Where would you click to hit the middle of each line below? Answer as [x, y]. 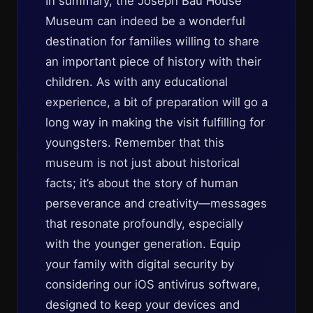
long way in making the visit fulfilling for [155, 122]
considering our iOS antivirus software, [153, 284]
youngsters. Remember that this [135, 143]
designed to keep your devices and [143, 305]
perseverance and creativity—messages [156, 203]
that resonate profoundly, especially [144, 224]
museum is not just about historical [143, 163]
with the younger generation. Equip [143, 244]
